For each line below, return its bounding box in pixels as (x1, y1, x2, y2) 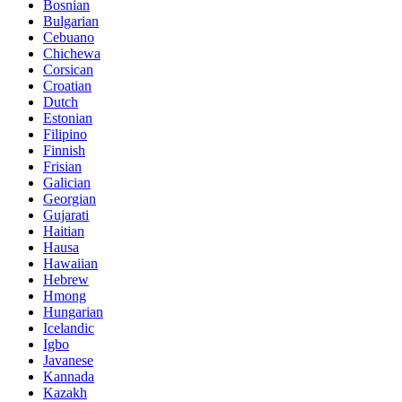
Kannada (43, 368, 94, 384)
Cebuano (43, 29, 94, 45)
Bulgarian (43, 13, 99, 29)
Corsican (43, 61, 93, 77)
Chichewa (43, 45, 100, 61)
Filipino (43, 126, 87, 142)
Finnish (43, 142, 85, 158)
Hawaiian (43, 255, 98, 271)
